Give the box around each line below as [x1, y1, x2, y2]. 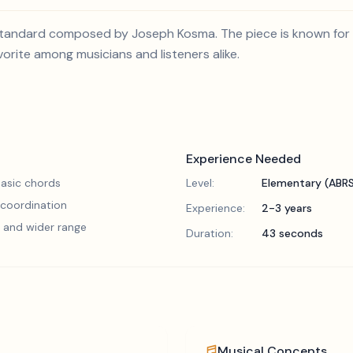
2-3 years [262, 201, 312, 215]
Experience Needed [186, 150, 301, 167]
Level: [186, 176, 214, 190]
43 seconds [262, 226, 323, 240]
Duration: [186, 226, 233, 240]
